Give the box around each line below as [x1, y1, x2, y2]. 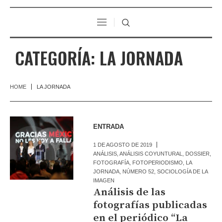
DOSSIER [185, 150, 210, 157]
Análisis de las [93, 185, 166, 199]
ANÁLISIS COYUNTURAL [119, 150, 183, 157]
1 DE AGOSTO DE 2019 [93, 141, 153, 148]
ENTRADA [93, 122, 124, 130]
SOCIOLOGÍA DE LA [157, 168, 208, 174]
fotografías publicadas [93, 198, 208, 212]
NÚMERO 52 [122, 168, 155, 174]
